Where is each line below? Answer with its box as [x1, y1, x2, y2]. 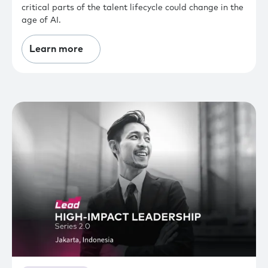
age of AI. [22, 16, 61, 25]
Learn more [29, 44, 83, 54]
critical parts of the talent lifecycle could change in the [22, 3, 243, 12]
